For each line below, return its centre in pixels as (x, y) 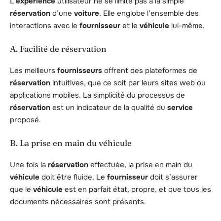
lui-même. (187, 26)
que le (21, 190)
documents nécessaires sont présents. (78, 202)
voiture (87, 14)
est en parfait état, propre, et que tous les (137, 190)
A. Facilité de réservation (58, 48)
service (180, 108)
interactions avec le (45, 26)
